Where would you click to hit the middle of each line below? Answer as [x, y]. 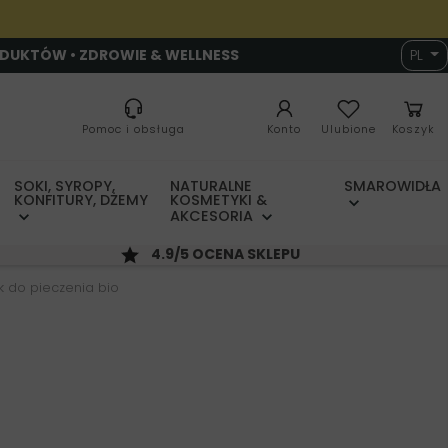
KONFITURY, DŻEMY [80, 200]
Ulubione [348, 129]
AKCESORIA [214, 216]
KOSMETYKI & [219, 200]
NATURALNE [211, 186]
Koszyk [413, 129]
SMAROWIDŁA [392, 186]
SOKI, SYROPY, [64, 186]
